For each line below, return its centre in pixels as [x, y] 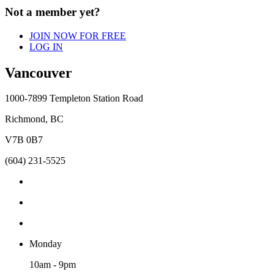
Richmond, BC [34, 119]
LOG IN [46, 46]
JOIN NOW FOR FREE [78, 35]
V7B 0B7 [24, 140]
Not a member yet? [54, 12]
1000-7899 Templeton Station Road [74, 98]
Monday [46, 244]
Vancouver [39, 72]
